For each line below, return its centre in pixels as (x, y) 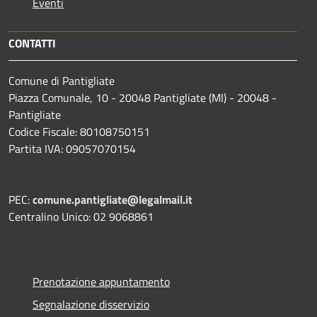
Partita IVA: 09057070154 (72, 148)
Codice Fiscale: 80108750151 (79, 131)
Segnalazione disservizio (91, 304)
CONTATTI (32, 43)
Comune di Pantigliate (62, 80)
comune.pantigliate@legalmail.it (113, 199)
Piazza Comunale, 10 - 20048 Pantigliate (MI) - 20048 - (143, 97)
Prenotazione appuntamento (101, 281)
